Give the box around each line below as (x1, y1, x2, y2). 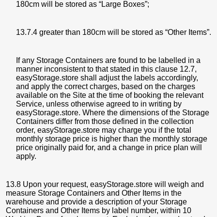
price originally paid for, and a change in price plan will (16, 143, 202, 152)
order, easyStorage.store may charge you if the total (16, 126, 191, 134)
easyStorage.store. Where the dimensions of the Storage (16, 108, 209, 117)
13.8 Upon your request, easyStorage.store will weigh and (6, 180, 204, 188)
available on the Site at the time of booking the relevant (16, 91, 203, 99)
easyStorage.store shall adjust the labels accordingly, (16, 74, 198, 82)
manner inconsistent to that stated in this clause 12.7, (16, 65, 197, 73)
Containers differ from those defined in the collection (16, 117, 194, 125)
